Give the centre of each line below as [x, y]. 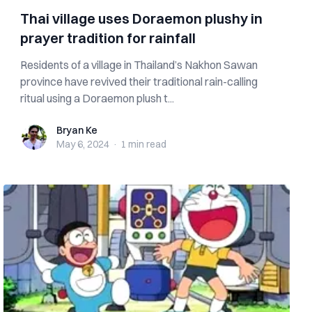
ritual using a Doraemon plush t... [97, 98]
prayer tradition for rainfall [108, 38]
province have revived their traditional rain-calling [139, 81]
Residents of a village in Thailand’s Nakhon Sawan [139, 65]
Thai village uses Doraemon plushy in [142, 18]
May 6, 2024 [83, 144]
